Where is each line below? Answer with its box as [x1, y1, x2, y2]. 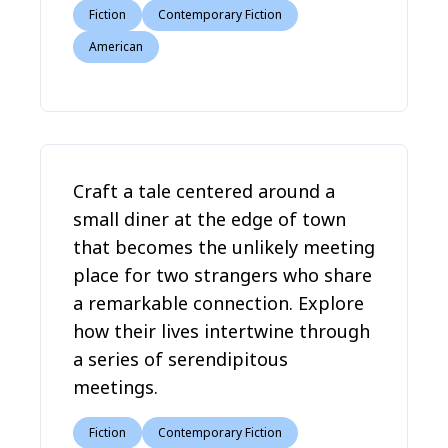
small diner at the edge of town [73, 207, 346, 231]
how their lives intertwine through [73, 319, 370, 343]
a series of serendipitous [73, 347, 288, 371]
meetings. [73, 375, 158, 399]
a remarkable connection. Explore [73, 291, 364, 315]
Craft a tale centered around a [73, 179, 335, 203]
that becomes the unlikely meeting [73, 235, 375, 259]
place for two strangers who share [73, 263, 372, 287]
